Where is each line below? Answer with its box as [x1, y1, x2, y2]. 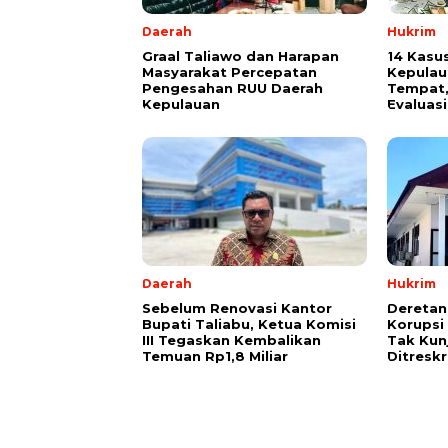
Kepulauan [142, 96, 220, 113]
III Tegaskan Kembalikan [142, 332, 321, 349]
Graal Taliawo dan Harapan [142, 48, 339, 65]
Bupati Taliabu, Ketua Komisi [142, 316, 356, 333]
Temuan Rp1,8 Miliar [142, 348, 288, 365]
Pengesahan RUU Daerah [142, 80, 323, 97]
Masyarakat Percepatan [142, 64, 317, 81]
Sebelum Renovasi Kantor [142, 300, 332, 317]
